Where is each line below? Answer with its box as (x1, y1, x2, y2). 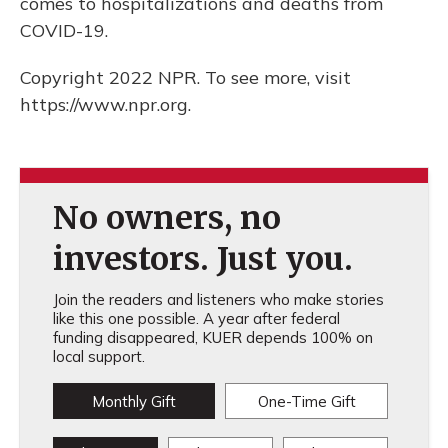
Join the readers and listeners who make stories (52, 289, 384, 309)
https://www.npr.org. (20, 92, 191, 116)
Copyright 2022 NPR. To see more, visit (20, 65, 351, 89)
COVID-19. (20, 18, 108, 42)
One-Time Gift (257, 391, 356, 411)
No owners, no (52, 197, 281, 238)
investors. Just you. (52, 238, 353, 279)
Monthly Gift (91, 391, 176, 411)
